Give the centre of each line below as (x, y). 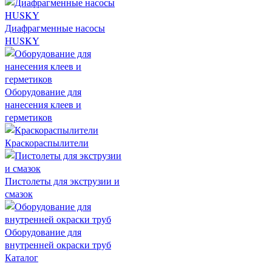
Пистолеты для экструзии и (62, 181)
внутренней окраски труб (58, 245)
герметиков (29, 117)
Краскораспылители (47, 143)
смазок (19, 194)
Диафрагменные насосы (55, 28)
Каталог (22, 257)
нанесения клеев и (43, 104)
